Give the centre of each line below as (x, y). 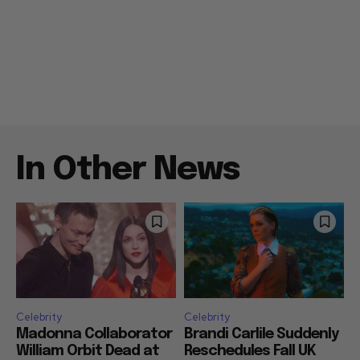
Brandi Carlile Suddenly (261, 335)
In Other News (128, 170)
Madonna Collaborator (94, 335)
